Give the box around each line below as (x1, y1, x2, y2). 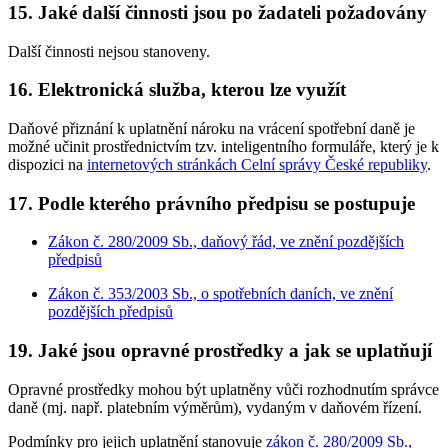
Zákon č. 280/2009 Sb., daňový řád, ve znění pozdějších (48, 233, 404, 251)
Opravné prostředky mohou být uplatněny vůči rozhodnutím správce (8, 380, 439, 398)
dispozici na (8, 156, 87, 173)
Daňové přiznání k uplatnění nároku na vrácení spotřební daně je (8, 120, 415, 137)
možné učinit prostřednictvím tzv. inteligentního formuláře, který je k (8, 138, 439, 155)
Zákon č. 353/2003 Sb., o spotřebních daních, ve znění (48, 285, 393, 303)
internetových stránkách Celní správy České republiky (87, 156, 427, 173)
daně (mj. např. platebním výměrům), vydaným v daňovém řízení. (8, 398, 422, 416)
